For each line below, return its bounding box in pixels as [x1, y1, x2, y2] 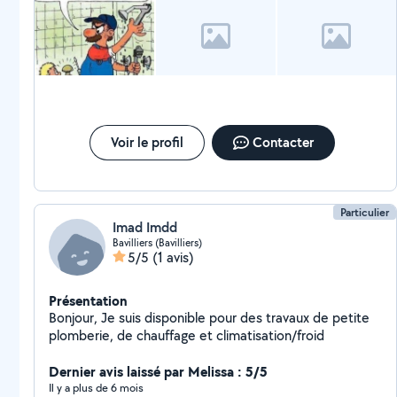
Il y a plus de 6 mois [49, 380, 144, 395]
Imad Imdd [113, 218, 177, 237]
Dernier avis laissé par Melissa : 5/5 [49, 362, 268, 381]
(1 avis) [152, 248, 194, 267]
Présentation [49, 291, 128, 310]
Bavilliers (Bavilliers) [113, 236, 202, 249]
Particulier [340, 205, 390, 220]
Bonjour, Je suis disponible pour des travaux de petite [49, 308, 370, 327]
